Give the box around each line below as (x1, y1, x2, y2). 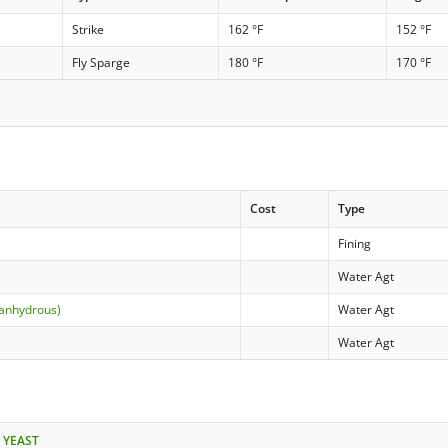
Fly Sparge (72, 54, 131, 72)
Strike (72, 21, 105, 39)
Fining (338, 234, 372, 252)
